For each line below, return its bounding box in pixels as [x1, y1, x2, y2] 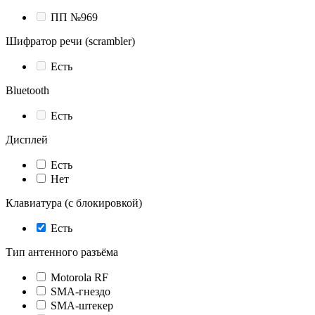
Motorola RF [51, 271, 108, 284]
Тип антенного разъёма [6, 246, 118, 259]
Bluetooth [6, 84, 49, 97]
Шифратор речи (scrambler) [6, 35, 135, 48]
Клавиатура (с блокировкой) [6, 197, 142, 210]
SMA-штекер [51, 300, 113, 312]
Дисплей [6, 134, 48, 146]
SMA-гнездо [51, 285, 110, 298]
